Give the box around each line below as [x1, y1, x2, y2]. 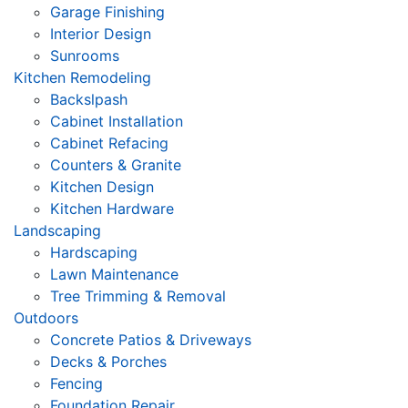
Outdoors [14, 308, 78, 327]
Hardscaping [50, 242, 138, 261]
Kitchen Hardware [50, 199, 174, 218]
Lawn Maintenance [50, 264, 178, 283]
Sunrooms [50, 46, 119, 65]
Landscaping [14, 220, 101, 240]
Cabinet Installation [50, 111, 183, 130]
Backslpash [50, 89, 127, 108]
